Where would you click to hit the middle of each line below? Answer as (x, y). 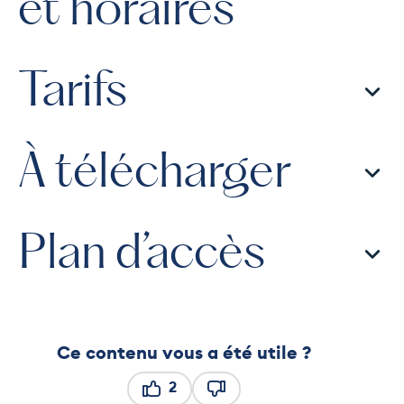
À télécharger (155, 173)
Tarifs (73, 92)
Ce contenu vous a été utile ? (184, 353)
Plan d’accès (142, 254)
